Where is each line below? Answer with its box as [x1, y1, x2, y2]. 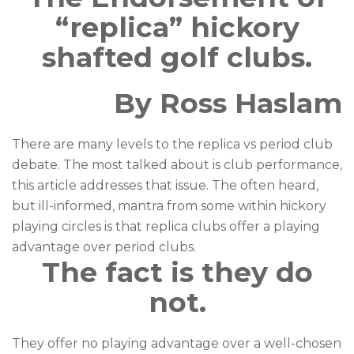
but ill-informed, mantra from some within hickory [12, 198, 326, 214]
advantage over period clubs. [12, 239, 199, 255]
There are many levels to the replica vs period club [12, 137, 333, 153]
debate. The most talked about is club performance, [12, 157, 342, 173]
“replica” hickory [55, 10, 299, 45]
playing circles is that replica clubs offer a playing [12, 219, 320, 235]
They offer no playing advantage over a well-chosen [12, 336, 341, 352]
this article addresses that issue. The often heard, [12, 178, 318, 194]
